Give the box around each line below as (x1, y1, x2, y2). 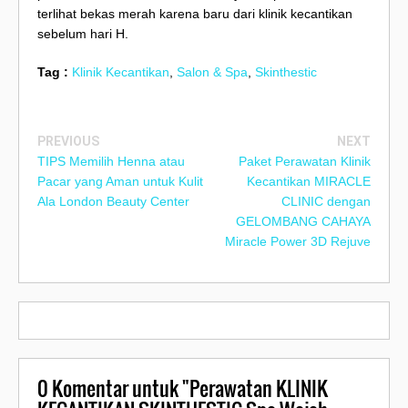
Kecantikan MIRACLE (247, 174, 371, 189)
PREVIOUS (37, 134, 99, 149)
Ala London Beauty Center (37, 194, 189, 209)
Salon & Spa (177, 65, 248, 80)
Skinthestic (255, 65, 317, 80)
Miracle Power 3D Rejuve (225, 234, 371, 250)
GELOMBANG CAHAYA (236, 214, 371, 229)
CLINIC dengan (281, 194, 371, 209)
